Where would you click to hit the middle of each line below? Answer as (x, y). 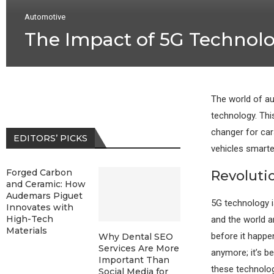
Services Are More (139, 248)
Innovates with (40, 207)
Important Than (134, 260)
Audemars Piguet (44, 195)
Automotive (45, 17)
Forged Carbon (39, 172)
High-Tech (30, 219)
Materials (27, 230)
